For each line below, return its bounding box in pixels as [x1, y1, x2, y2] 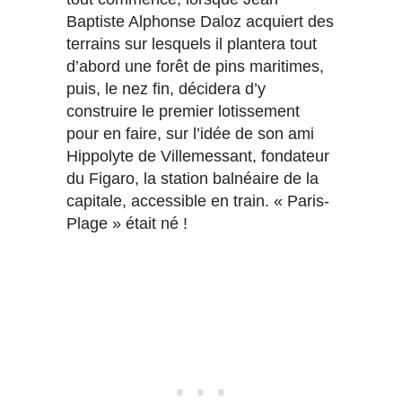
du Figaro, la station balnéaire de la [66, 170, 319, 188]
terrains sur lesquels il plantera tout [66, 35, 317, 54]
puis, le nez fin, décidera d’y [66, 80, 266, 99]
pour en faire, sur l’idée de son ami [66, 125, 314, 144]
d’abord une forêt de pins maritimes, [66, 57, 324, 76]
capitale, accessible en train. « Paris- [66, 192, 329, 211]
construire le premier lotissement [66, 102, 300, 121]
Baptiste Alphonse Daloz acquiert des [66, 13, 334, 31]
